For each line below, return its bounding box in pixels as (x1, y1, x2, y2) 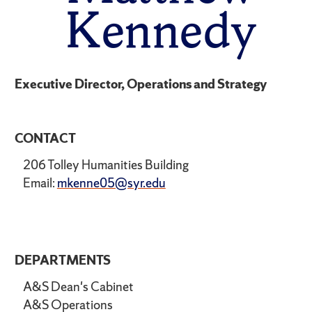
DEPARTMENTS (14, 251, 111, 269)
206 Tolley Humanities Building (22, 156, 189, 174)
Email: (22, 174, 57, 192)
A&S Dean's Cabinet (22, 277, 134, 295)
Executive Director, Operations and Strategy (14, 75, 267, 93)
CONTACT (14, 130, 76, 148)
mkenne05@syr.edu (56, 174, 166, 192)
